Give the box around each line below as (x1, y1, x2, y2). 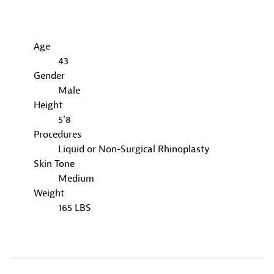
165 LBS (58, 202, 91, 213)
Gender (34, 70, 65, 81)
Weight (34, 187, 64, 199)
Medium (58, 172, 94, 184)
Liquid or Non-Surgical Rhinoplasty (58, 143, 210, 155)
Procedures (34, 128, 81, 140)
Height (34, 99, 62, 111)
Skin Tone (34, 158, 75, 169)
